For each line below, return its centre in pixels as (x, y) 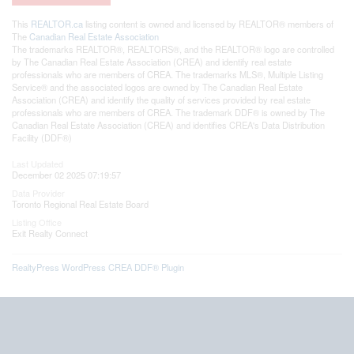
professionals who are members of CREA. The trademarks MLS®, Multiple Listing (168, 74)
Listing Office (37, 222)
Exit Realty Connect (50, 233)
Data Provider (38, 192)
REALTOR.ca (57, 23)
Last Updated (38, 163)
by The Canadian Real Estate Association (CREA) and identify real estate (152, 61)
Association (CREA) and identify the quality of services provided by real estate (161, 99)
